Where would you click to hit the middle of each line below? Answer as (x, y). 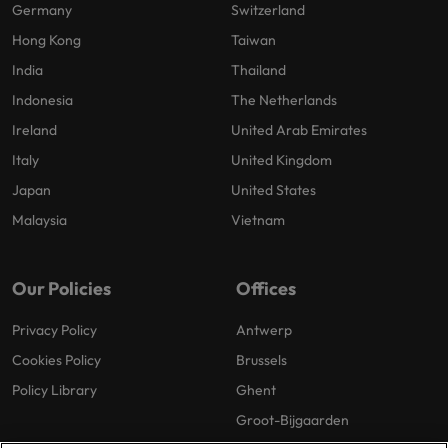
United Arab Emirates (299, 130)
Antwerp (264, 330)
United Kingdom (281, 160)
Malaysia (39, 220)
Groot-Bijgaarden (292, 420)
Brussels (261, 360)
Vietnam (258, 220)
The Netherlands (284, 100)
